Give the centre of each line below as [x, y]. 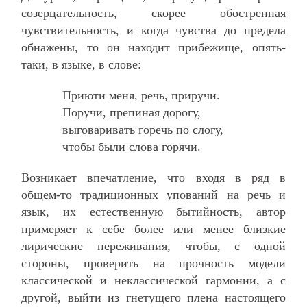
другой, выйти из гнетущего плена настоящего [153, 297]
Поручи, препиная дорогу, [132, 112]
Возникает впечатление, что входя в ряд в [153, 177]
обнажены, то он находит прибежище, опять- [153, 47]
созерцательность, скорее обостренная [153, 13]
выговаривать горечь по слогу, [143, 129]
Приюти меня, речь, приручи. [142, 95]
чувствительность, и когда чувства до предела [153, 30]
